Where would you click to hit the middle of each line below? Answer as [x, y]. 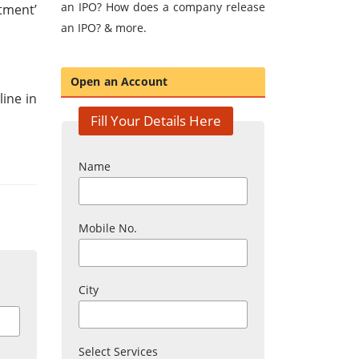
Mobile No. [108, 228]
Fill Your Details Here [156, 121]
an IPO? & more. [104, 28]
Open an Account [119, 82]
